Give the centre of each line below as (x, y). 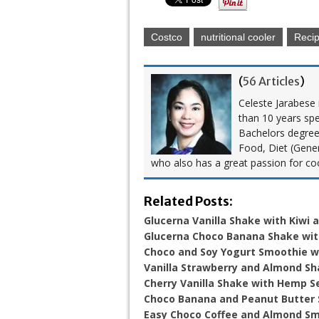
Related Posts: (188, 201)
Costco (167, 37)
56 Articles (271, 81)
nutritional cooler (238, 37)
